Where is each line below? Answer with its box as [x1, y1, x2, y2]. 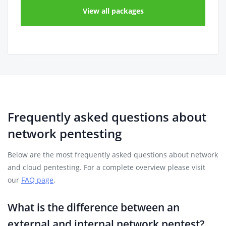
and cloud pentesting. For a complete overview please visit [8, 162, 205, 172]
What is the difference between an [8, 200, 180, 214]
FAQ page [21, 175, 53, 185]
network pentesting [8, 125, 122, 142]
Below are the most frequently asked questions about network [8, 150, 218, 159]
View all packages [82, 6, 144, 16]
